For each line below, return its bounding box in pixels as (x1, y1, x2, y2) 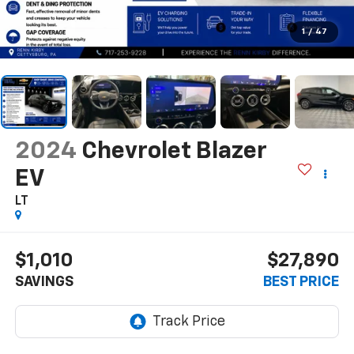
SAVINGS (14, 275, 73, 290)
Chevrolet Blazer (81, 139, 267, 164)
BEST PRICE (263, 275, 340, 290)
